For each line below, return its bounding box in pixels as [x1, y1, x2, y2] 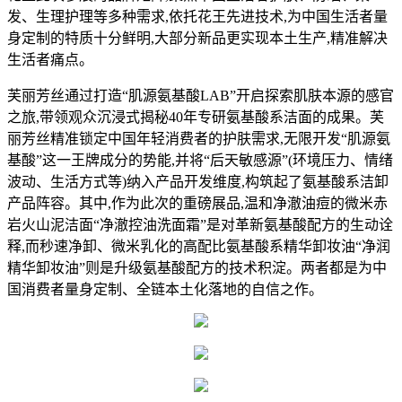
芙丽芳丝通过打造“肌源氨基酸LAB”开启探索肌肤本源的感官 [7, 88, 394, 104]
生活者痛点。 [7, 52, 93, 68]
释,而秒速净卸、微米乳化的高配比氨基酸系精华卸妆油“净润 [7, 239, 390, 255]
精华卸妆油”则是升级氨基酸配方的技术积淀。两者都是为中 [7, 260, 387, 276]
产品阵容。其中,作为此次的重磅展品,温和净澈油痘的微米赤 [7, 196, 388, 212]
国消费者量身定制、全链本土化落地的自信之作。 [7, 282, 323, 298]
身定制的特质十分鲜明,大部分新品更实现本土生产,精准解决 [7, 31, 388, 47]
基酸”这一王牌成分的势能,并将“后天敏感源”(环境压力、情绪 [7, 153, 393, 169]
